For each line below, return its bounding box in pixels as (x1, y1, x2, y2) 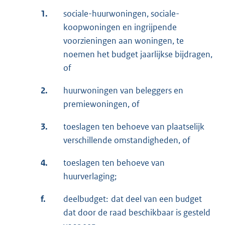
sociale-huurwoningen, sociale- (63, 8, 179, 19)
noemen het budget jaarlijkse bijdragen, (63, 48, 212, 60)
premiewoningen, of (63, 98, 140, 109)
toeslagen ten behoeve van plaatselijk (63, 121, 204, 132)
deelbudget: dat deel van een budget (63, 193, 202, 204)
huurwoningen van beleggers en (63, 84, 183, 96)
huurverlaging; (63, 170, 117, 182)
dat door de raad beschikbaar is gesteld (63, 206, 210, 218)
